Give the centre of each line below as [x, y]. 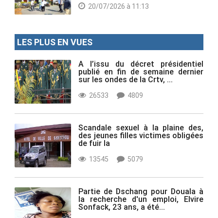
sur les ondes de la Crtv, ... [126, 79]
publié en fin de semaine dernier [141, 71]
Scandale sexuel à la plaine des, [141, 127]
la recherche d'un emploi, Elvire [141, 199]
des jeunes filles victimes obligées [141, 135]
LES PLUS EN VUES [55, 42]
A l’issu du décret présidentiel [141, 64]
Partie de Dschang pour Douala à [141, 191]
